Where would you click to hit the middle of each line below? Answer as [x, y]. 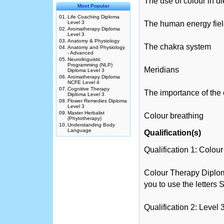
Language [79, 130]
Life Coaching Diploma [93, 17]
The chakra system [177, 47]
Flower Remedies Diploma [97, 101]
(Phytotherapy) [84, 118]
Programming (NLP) [90, 65]
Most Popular [93, 6]
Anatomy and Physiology [96, 47]
